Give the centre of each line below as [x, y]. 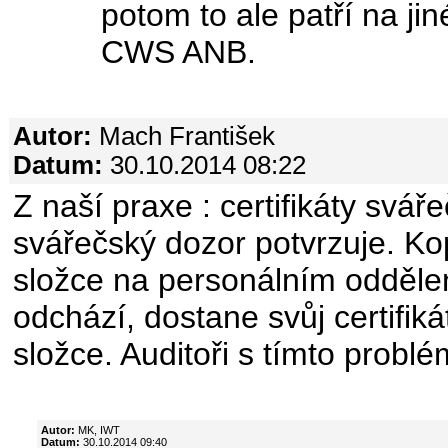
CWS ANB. [178, 51]
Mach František [183, 135]
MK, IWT [97, 429]
